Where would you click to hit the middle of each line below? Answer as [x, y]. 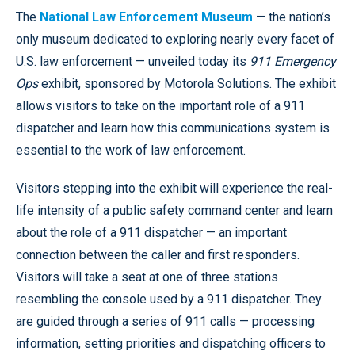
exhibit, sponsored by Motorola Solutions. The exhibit [187, 84]
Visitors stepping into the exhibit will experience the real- [174, 188]
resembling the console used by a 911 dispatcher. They [169, 299]
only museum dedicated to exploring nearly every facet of [175, 39]
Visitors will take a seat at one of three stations [147, 277]
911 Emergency [293, 61]
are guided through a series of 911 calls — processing [165, 321]
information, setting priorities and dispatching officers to [171, 344]
